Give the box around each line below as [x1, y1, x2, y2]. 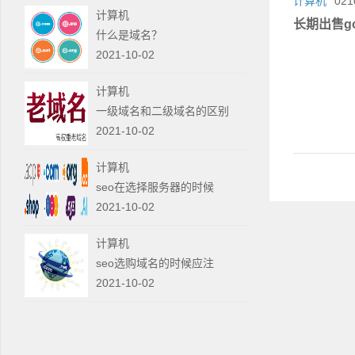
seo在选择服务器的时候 [96, 181, 214, 193]
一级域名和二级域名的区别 [96, 105, 229, 117]
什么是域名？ [96, 29, 162, 41]
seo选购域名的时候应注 [96, 257, 214, 269]
